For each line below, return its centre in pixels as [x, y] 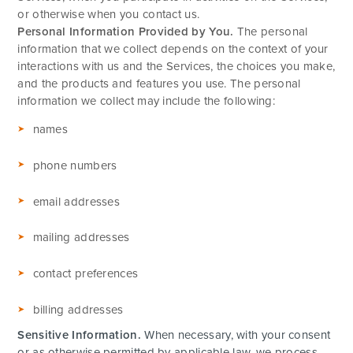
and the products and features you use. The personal [159, 83]
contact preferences [85, 274]
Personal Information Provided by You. [126, 31]
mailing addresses [81, 238]
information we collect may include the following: [147, 100]
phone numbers [75, 165]
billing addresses [78, 310]
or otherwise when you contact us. [109, 14]
